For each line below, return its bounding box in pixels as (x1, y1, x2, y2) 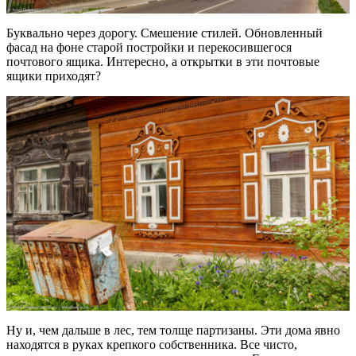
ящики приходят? (6, 69, 101, 83)
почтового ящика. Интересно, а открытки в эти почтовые (6, 55, 319, 69)
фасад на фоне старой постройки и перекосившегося (6, 41, 292, 55)
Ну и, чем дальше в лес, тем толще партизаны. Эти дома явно (6, 323, 340, 338)
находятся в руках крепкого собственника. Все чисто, (6, 338, 297, 352)
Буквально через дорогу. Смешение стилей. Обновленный (6, 26, 323, 41)
